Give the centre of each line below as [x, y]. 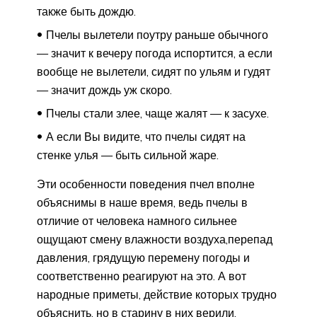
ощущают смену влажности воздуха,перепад [155, 239]
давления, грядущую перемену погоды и [143, 257]
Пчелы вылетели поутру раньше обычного [157, 34]
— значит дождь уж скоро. [104, 90]
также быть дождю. [86, 11]
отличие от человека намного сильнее [137, 220]
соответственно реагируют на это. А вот [142, 276]
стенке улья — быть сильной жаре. [128, 155]
